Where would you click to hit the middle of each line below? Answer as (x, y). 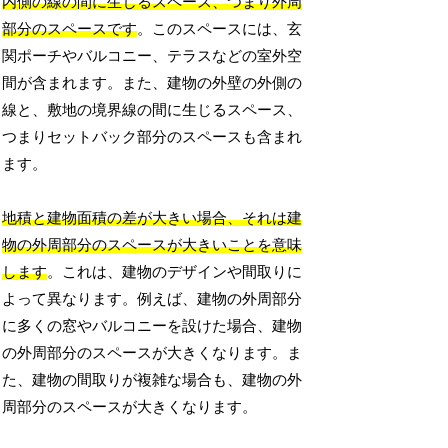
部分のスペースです (70, 29)
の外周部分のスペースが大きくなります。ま (152, 353)
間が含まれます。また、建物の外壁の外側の (152, 83)
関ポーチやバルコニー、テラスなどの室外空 (152, 56)
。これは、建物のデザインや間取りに (175, 272)
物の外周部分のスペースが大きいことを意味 (152, 245)
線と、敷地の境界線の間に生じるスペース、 (152, 110)
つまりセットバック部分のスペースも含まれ (152, 137)
